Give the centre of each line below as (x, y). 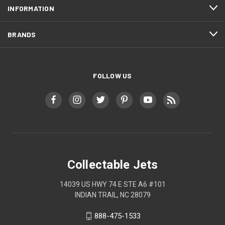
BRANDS (22, 34)
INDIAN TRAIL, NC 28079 (113, 195)
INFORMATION (31, 8)
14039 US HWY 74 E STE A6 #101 (113, 184)
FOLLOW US (113, 75)
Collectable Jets (113, 164)
